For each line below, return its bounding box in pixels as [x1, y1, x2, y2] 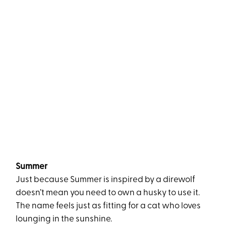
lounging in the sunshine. [16, 215, 112, 223]
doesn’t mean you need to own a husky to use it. [16, 189, 200, 197]
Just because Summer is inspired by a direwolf [16, 176, 196, 184]
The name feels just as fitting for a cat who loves [16, 202, 201, 210]
